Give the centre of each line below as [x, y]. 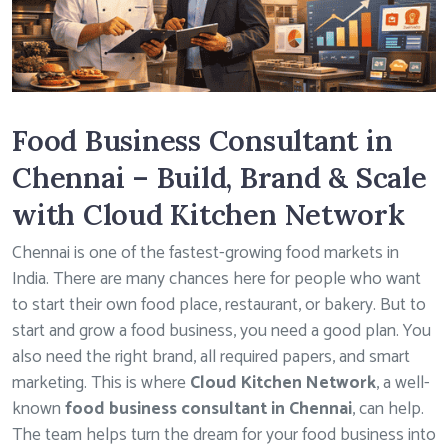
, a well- [403, 383]
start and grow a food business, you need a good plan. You [221, 331]
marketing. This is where [101, 383]
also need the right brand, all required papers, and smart [211, 357]
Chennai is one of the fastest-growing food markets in [205, 253]
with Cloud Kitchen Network [208, 214]
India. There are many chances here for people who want [216, 279]
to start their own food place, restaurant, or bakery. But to [219, 305]
